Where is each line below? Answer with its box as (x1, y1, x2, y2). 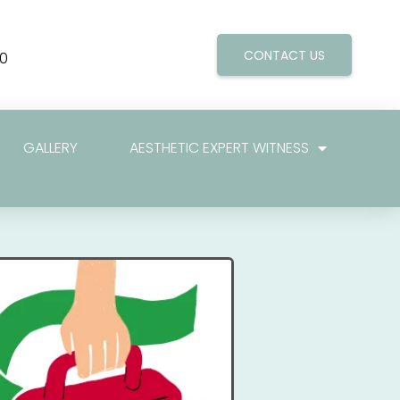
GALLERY (23, 137, 79, 159)
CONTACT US (244, 46, 326, 64)
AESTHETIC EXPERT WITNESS (129, 137, 309, 159)
